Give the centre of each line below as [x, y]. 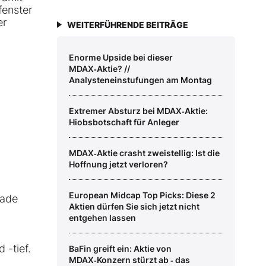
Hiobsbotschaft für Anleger [124, 122]
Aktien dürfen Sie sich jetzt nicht [134, 207]
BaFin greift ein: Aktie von [120, 249]
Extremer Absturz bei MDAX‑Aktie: [138, 111]
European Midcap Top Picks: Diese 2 [142, 195]
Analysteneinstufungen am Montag [140, 80]
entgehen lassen [102, 218]
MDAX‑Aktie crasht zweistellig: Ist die [144, 153]
